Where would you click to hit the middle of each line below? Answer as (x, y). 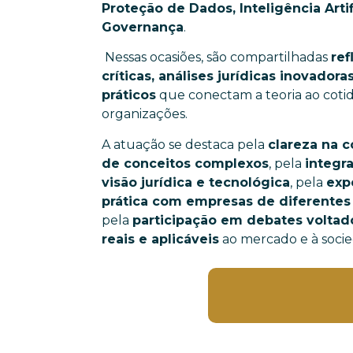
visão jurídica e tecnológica (196, 182)
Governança (143, 27)
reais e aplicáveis (161, 239)
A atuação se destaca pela (185, 144)
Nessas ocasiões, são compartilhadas (217, 58)
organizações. (147, 114)
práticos (129, 95)
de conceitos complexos (186, 163)
